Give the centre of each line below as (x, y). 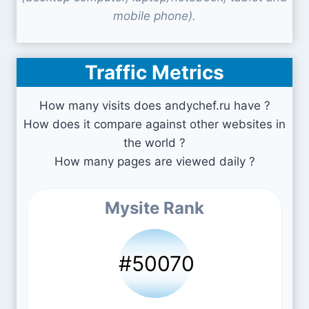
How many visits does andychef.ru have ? (154, 106)
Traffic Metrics (154, 72)
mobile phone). (154, 16)
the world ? (154, 143)
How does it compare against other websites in (154, 124)
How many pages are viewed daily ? (154, 161)
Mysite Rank (154, 208)
